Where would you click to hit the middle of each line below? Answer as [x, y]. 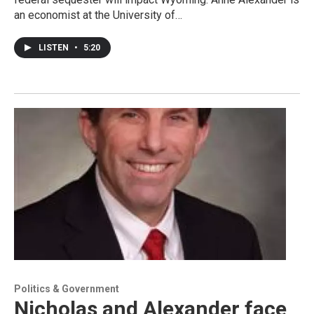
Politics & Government [67, 288]
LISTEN [55, 48]
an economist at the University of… [98, 15]
